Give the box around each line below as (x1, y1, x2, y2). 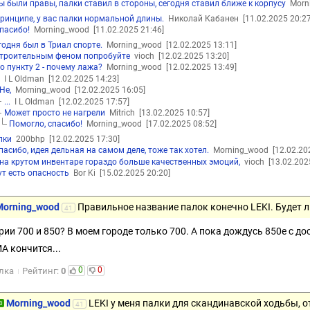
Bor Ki (69, 167, 100, 178)
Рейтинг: (22, 265, 62, 276)
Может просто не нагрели (3, 107, 105, 118)
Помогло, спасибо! (9, 119, 83, 129)
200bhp (11, 134, 49, 144)
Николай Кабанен (163, 13, 243, 24)
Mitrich (104, 107, 139, 118)
